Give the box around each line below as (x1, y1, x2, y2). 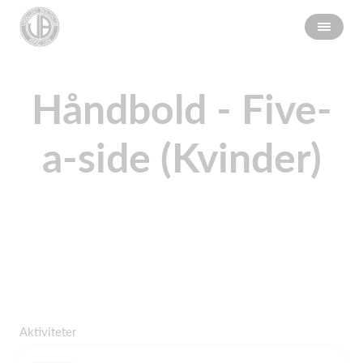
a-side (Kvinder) (41, 133, 322, 181)
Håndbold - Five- (31, 84, 332, 133)
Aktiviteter (19, 324, 76, 339)
